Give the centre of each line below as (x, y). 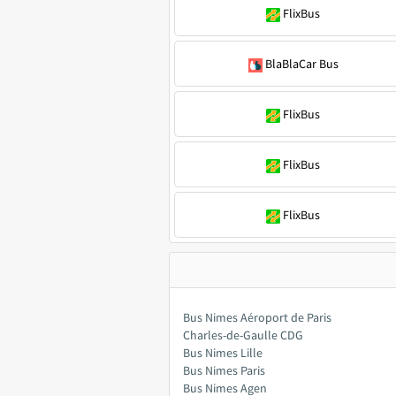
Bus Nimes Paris (224, 370)
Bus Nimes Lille (223, 353)
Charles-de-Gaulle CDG (243, 335)
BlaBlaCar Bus (301, 64)
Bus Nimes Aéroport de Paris (257, 317)
